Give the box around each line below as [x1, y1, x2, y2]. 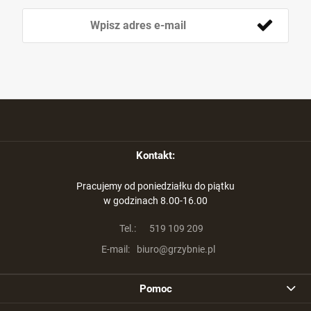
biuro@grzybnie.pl [135, 244, 215, 255]
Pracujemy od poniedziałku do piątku [76, 180, 235, 192]
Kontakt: [136, 149, 175, 162]
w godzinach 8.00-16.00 [103, 195, 208, 206]
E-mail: [101, 244, 130, 255]
